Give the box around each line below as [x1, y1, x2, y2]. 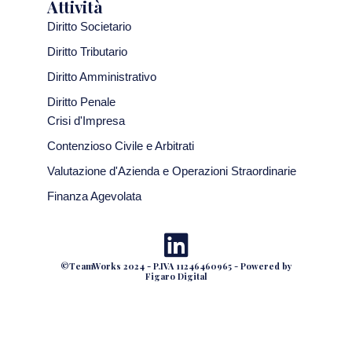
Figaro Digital [145, 270, 207, 283]
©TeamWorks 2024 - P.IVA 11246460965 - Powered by [60, 260, 292, 273]
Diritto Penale [47, 96, 115, 109]
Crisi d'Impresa [47, 115, 125, 128]
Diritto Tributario [47, 46, 127, 59]
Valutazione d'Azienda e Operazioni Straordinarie [47, 165, 296, 178]
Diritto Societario [47, 20, 131, 34]
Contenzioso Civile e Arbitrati [47, 140, 194, 153]
